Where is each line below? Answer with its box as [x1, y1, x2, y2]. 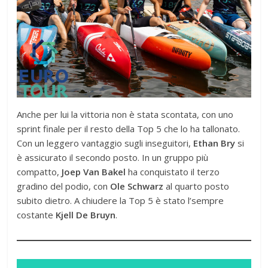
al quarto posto [163, 180, 230, 193]
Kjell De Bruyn [56, 209, 116, 221]
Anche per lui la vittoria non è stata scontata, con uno [17, 108, 234, 121]
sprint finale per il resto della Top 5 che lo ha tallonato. [17, 123, 240, 135]
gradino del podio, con [17, 180, 111, 193]
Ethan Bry [193, 137, 236, 150]
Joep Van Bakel [62, 166, 126, 178]
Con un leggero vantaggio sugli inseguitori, [17, 137, 194, 150]
